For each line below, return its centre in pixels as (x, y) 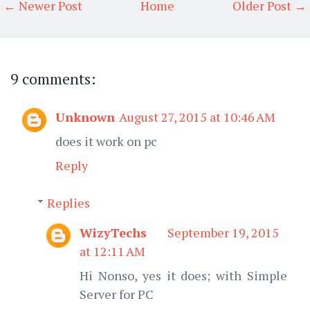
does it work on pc (106, 141)
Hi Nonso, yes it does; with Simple (183, 275)
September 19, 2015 (223, 232)
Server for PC (117, 294)
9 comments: (53, 78)
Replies (68, 202)
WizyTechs (113, 232)
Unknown (85, 117)
